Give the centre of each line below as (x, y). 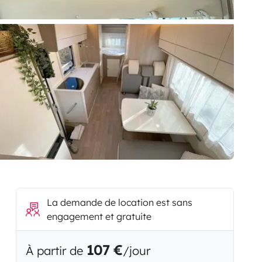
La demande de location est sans (119, 202)
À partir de (56, 250)
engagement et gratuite (99, 216)
